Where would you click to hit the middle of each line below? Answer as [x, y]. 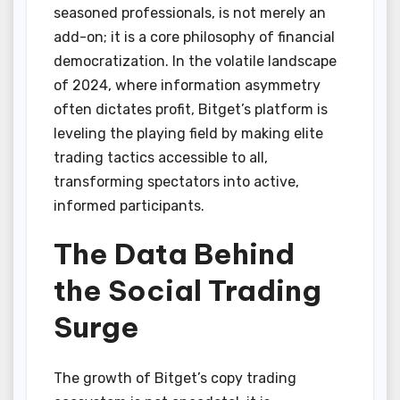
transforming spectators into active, [176, 182]
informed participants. [129, 206]
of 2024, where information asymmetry [187, 86]
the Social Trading [187, 291]
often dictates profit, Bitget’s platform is [191, 110]
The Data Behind [174, 254]
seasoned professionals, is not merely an [190, 13]
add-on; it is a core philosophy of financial [194, 37]
